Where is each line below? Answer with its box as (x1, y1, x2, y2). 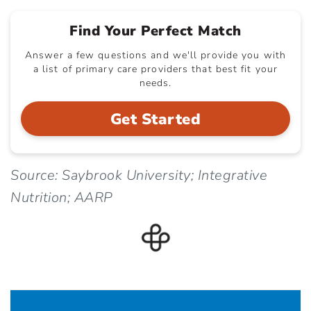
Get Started (110, 108, 201, 130)
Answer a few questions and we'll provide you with (25, 48, 286, 62)
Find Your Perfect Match (69, 21, 242, 40)
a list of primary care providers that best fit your (33, 62, 278, 76)
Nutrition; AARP (10, 187, 112, 207)
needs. (139, 76, 172, 90)
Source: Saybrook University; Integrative (10, 165, 267, 185)
